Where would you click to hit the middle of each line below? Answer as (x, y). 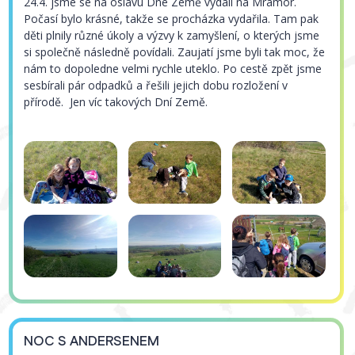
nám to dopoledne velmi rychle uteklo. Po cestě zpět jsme (173, 69)
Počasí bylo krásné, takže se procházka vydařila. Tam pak (172, 19)
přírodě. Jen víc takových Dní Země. (116, 102)
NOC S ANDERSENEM (92, 341)
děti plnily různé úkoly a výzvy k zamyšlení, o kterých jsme (172, 36)
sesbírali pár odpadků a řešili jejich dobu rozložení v (156, 86)
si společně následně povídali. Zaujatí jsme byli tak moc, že (175, 52)
